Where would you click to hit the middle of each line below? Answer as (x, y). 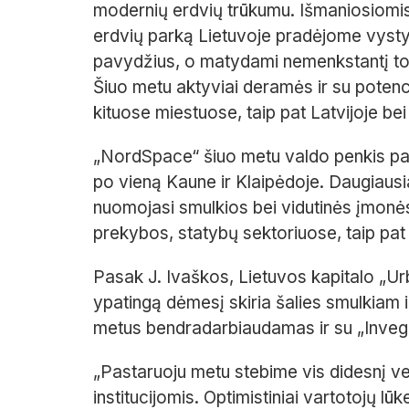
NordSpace (146, 157)
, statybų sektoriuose (253, 234)
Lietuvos (273, 278)
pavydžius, (139, 62)
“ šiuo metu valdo (263, 157)
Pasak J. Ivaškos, (166, 278)
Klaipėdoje (278, 183)
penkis (362, 157)
